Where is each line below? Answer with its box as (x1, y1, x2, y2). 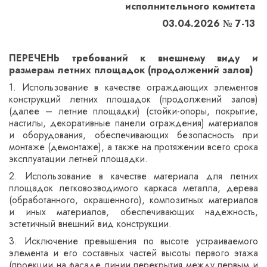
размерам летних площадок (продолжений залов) (9, 63, 253, 77)
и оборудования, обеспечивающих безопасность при (9, 128, 258, 142)
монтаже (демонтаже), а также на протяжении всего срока (9, 139, 258, 154)
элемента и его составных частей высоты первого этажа (9, 246, 258, 260)
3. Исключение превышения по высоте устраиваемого (9, 234, 258, 248)
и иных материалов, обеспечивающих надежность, (9, 204, 258, 219)
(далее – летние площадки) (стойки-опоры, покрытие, (9, 104, 258, 118)
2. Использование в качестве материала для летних (9, 169, 258, 183)
